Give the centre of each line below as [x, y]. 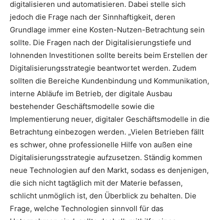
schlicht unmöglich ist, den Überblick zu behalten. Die [103, 195]
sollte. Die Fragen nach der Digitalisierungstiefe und [100, 42]
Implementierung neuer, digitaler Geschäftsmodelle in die [110, 119]
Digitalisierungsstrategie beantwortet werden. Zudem [103, 68]
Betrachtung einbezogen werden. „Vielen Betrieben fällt [107, 132]
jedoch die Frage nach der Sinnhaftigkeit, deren [93, 17]
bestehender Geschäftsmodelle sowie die [82, 106]
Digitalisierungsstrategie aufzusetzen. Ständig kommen [106, 157]
